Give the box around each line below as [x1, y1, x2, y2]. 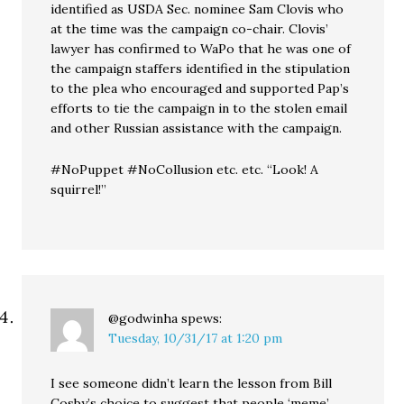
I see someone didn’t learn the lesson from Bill [50, 375, 333, 392]
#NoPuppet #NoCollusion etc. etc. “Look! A [50, 161, 319, 179]
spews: [181, 310, 223, 327]
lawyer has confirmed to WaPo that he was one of [50, 41, 352, 58]
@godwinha [108, 310, 179, 327]
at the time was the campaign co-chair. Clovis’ [50, 21, 329, 38]
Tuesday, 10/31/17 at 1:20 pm [108, 330, 283, 347]
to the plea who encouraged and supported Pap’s [50, 80, 350, 97]
